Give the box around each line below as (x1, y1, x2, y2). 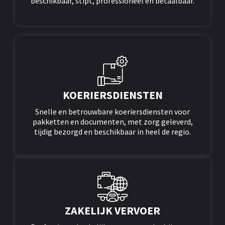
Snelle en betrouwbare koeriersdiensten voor (35, 106, 190, 117)
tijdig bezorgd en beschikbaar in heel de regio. (34, 126, 191, 137)
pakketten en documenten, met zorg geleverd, (32, 116, 193, 127)
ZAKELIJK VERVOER (65, 203, 160, 218)
